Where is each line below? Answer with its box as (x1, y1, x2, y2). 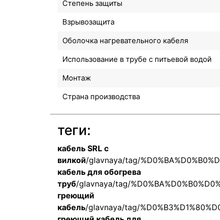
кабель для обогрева (57, 166, 141, 177)
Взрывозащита (62, 17, 114, 27)
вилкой (57, 155, 86, 165)
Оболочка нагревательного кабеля (62, 35, 188, 45)
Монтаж (62, 73, 91, 82)
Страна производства (62, 91, 140, 101)
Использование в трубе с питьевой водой (62, 54, 212, 64)
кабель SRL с (57, 143, 109, 153)
